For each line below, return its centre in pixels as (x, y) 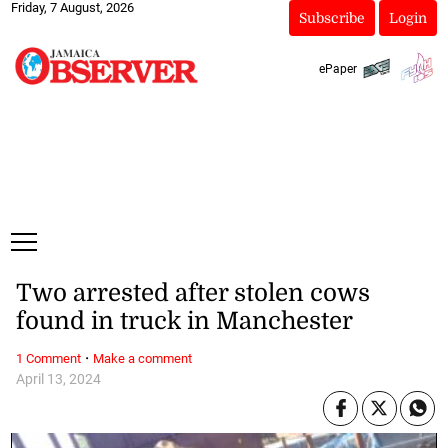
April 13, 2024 (58, 379)
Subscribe (331, 18)
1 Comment (48, 358)
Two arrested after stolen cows (192, 293)
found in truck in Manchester (184, 321)
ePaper (337, 68)
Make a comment (142, 358)
